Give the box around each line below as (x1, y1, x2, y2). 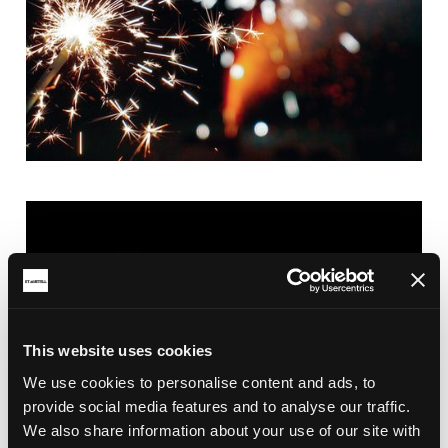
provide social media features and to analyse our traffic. (23, 397, 411, 415)
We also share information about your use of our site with (23, 421, 421, 439)
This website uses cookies (23, 342, 213, 359)
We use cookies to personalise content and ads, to (23, 373, 376, 391)
